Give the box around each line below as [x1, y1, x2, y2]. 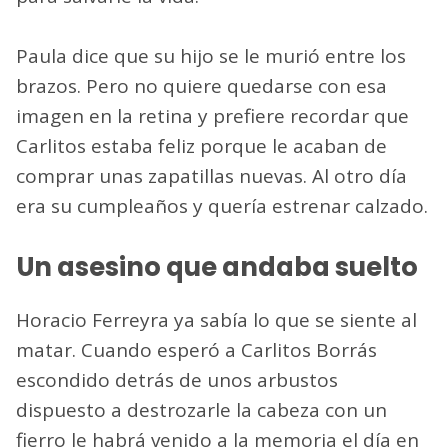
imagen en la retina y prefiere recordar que [16, 102, 409, 129]
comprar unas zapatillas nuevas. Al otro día [16, 162, 407, 189]
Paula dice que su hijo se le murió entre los [16, 42, 406, 69]
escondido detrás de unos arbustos [16, 367, 338, 394]
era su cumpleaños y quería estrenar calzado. [16, 192, 428, 219]
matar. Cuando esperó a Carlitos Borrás [16, 337, 377, 364]
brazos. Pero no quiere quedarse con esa [16, 72, 387, 99]
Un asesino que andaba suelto [16, 248, 418, 285]
